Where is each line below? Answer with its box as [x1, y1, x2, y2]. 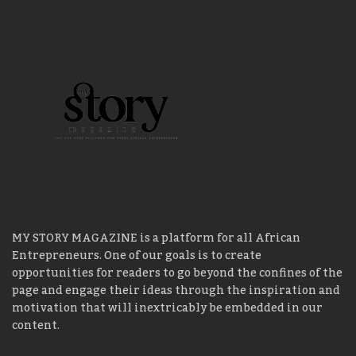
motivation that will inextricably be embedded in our [12, 297, 323, 320]
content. [12, 315, 60, 338]
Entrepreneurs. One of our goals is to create [12, 245, 261, 268]
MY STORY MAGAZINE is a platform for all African [12, 227, 300, 250]
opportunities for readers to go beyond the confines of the [12, 262, 342, 285]
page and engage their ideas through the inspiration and [12, 280, 340, 303]
